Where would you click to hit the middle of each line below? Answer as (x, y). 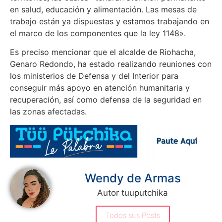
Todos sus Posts (133, 216)
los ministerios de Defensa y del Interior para (94, 76)
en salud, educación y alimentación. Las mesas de (103, 9)
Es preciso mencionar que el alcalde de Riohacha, (103, 52)
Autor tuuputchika (133, 193)
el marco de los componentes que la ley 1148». (98, 33)
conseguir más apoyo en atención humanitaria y (100, 88)
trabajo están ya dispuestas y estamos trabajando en (110, 21)
